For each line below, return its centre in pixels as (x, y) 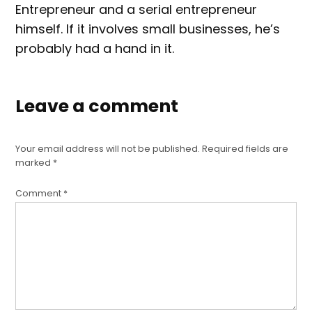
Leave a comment (97, 106)
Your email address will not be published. (108, 149)
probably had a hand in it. (95, 48)
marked (34, 163)
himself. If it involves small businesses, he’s (148, 29)
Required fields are (245, 149)
